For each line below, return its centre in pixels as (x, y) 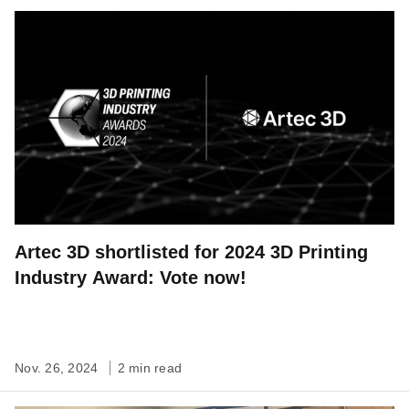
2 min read (149, 367)
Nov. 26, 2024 (58, 367)
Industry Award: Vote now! (131, 277)
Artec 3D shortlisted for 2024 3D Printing (191, 252)
